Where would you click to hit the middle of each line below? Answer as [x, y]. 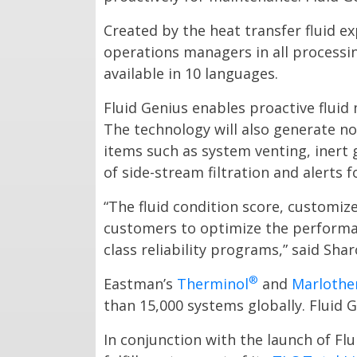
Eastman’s [140, 284]
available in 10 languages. [191, 74]
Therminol [213, 284]
